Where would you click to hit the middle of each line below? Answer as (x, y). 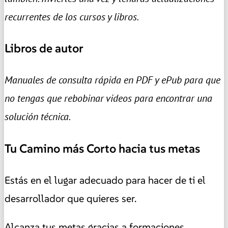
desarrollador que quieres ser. (70, 199)
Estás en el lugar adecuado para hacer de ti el (105, 180)
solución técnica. (38, 117)
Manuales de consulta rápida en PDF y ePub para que (112, 80)
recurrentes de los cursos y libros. (72, 17)
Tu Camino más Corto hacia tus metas (102, 148)
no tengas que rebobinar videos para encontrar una (108, 98)
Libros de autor (44, 49)
